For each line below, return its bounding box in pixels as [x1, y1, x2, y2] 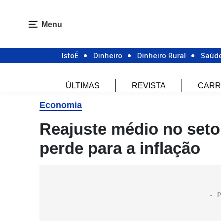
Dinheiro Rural [137, 51, 186, 60]
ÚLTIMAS [65, 81, 100, 90]
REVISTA [131, 81, 166, 90]
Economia [39, 100, 82, 110]
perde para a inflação [39, 139, 200, 157]
